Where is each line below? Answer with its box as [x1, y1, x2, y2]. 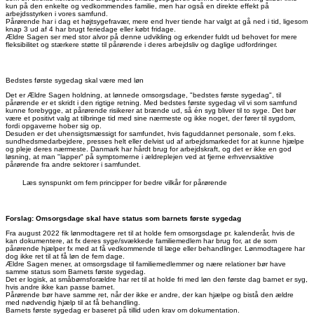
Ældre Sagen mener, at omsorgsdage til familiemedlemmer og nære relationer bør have [6, 260, 286, 268]
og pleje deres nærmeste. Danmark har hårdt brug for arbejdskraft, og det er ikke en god [6, 145, 292, 153]
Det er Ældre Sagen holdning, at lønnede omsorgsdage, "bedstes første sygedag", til [6, 91, 281, 100]
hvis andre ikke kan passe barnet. [6, 283, 115, 292]
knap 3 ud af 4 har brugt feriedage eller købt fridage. [6, 25, 176, 34]
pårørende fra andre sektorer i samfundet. [6, 161, 141, 169]
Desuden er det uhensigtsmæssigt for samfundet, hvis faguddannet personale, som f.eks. [6, 130, 296, 138]
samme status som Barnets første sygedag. [6, 268, 146, 276]
